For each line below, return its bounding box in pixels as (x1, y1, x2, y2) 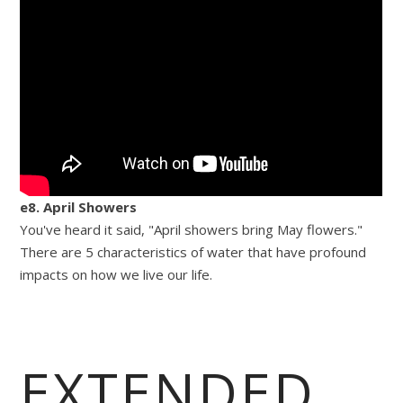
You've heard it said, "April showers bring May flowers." (20, 219, 363, 238)
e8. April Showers (20, 197, 138, 216)
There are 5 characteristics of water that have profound (20, 242, 367, 261)
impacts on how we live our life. (20, 264, 213, 283)
